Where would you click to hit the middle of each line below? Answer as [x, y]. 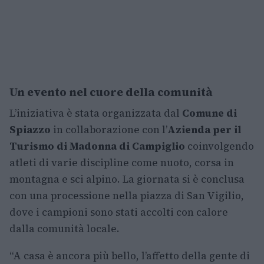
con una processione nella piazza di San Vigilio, [127, 196]
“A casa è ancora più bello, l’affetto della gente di [130, 256]
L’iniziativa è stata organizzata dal [96, 113]
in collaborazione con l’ [109, 130]
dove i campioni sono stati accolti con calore [119, 212]
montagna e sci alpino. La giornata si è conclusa [127, 179]
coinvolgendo [220, 146]
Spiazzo [30, 130]
